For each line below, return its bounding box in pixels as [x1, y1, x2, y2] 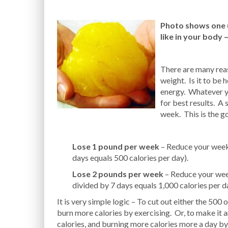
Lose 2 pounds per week [72, 169, 163, 179]
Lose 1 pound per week [72, 141, 159, 151]
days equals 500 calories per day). [72, 153, 188, 162]
